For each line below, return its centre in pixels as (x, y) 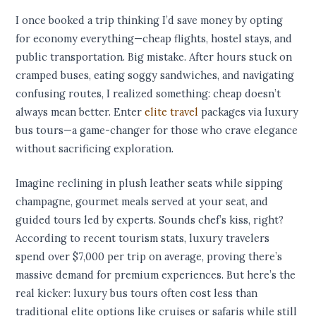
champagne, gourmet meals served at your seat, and (142, 202)
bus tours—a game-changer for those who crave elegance (157, 130)
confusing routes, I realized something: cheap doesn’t (148, 94)
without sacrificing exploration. (95, 149)
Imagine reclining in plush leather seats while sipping (150, 183)
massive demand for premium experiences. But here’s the (156, 275)
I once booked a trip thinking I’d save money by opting (150, 20)
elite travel (172, 112)
